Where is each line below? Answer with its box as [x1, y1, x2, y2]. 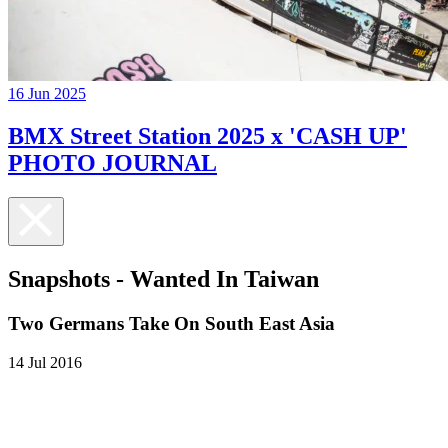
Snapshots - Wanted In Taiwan [8, 265, 319, 292]
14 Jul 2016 [8, 353, 82, 371]
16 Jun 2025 [8, 85, 86, 103]
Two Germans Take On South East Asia [8, 312, 335, 334]
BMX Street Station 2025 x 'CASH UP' [8, 123, 407, 150]
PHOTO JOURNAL [8, 150, 217, 177]
